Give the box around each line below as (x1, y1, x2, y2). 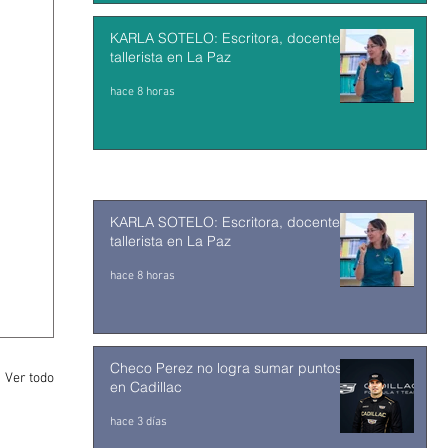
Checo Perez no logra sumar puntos (110, 359, 342, 377)
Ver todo (5, 370, 54, 388)
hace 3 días (110, 415, 167, 429)
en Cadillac (110, 378, 182, 396)
